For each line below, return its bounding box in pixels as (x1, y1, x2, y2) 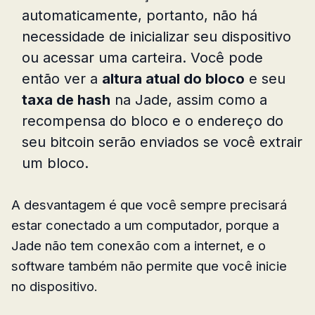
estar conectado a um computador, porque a (11, 217, 279, 233)
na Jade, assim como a (110, 91, 267, 108)
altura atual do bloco (102, 70, 245, 87)
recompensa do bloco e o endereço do (22, 112, 283, 129)
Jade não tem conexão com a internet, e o (11, 237, 266, 253)
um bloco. (22, 154, 89, 172)
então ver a (22, 70, 102, 87)
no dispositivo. (11, 278, 98, 294)
